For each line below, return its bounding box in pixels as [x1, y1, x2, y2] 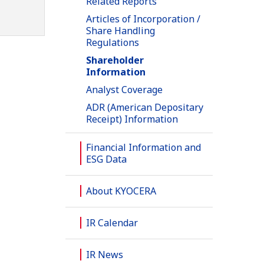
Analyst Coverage [86, 83, 163, 97]
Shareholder [86, 54, 144, 67]
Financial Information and [86, 141, 201, 154]
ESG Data [86, 153, 127, 166]
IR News [86, 248, 123, 262]
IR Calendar [86, 216, 138, 230]
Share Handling [86, 24, 155, 38]
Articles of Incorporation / [86, 12, 200, 26]
